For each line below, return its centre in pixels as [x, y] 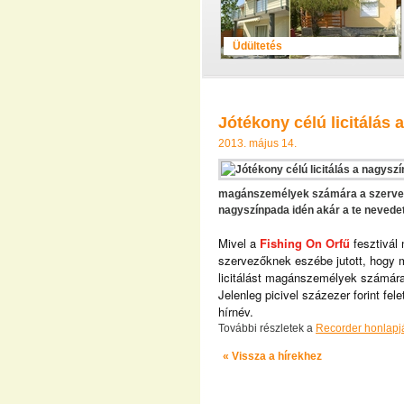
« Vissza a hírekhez [272, 356]
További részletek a [267, 328]
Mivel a [239, 243]
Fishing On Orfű [305, 243]
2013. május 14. [257, 143]
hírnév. [236, 312]
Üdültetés [257, 46]
